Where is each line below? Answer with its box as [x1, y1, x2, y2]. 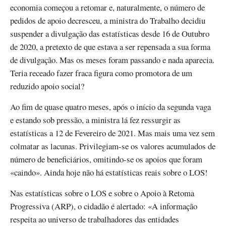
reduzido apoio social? [10, 80, 84, 92]
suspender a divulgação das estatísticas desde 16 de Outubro [10, 27, 209, 39]
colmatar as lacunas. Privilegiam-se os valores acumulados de [10, 140, 215, 152]
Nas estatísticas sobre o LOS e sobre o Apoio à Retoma [10, 187, 194, 199]
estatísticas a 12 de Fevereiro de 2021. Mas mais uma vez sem [10, 127, 215, 139]
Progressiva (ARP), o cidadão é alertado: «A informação [10, 200, 197, 212]
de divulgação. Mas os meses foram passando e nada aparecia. [10, 53, 214, 66]
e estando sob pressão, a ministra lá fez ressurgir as [10, 114, 181, 126]
